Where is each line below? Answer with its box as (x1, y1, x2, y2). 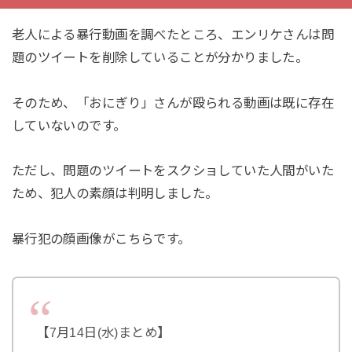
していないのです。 (11, 118, 126, 133)
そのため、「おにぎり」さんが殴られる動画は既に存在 (11, 95, 335, 110)
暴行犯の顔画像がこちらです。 (11, 232, 191, 247)
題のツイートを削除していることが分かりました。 (11, 49, 309, 64)
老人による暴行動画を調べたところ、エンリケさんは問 (11, 27, 335, 42)
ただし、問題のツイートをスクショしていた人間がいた (11, 163, 335, 178)
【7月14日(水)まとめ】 (36, 324, 170, 339)
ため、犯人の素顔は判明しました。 (11, 186, 218, 201)
